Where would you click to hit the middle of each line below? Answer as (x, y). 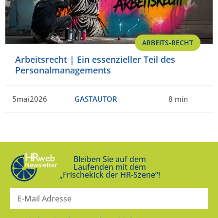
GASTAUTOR (96, 99)
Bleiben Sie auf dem (109, 159)
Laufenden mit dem (109, 167)
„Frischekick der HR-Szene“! (109, 175)
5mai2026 (30, 99)
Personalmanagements (63, 70)
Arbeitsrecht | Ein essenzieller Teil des (95, 59)
